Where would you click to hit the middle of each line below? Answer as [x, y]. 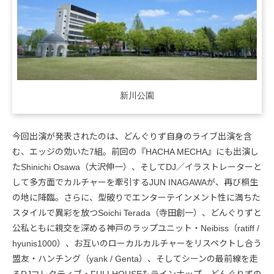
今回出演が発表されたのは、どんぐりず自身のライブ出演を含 [132, 137]
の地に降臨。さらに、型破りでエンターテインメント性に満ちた [136, 198]
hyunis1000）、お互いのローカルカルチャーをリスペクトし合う [137, 244]
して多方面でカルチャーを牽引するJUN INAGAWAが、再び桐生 [135, 183]
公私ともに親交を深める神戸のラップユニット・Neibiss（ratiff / [136, 228]
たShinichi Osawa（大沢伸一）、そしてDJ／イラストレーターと [137, 167]
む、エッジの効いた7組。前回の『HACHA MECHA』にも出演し [135, 152]
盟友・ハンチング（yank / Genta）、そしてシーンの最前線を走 [135, 259]
